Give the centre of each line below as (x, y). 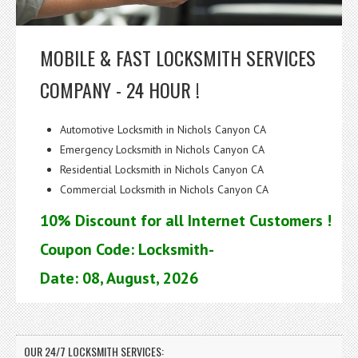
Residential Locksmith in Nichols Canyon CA (162, 169)
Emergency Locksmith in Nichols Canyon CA (162, 149)
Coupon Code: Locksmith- (127, 249)
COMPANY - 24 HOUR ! (120, 89)
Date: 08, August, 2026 (119, 278)
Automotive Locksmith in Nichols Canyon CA (163, 129)
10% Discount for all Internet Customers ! (186, 220)
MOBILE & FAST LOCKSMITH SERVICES (178, 57)
